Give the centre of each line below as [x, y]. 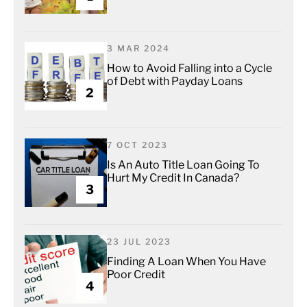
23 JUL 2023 [139, 242]
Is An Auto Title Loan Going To [183, 165]
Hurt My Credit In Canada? [173, 178]
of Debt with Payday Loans [175, 81]
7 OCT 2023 [137, 145]
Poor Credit [136, 274]
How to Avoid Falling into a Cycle [189, 68]
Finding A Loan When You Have [186, 261]
